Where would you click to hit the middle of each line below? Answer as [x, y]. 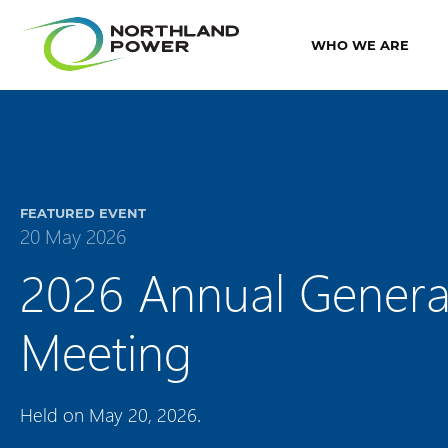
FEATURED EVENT [83, 212]
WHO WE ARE [360, 44]
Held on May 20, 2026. [110, 414]
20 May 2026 [73, 235]
